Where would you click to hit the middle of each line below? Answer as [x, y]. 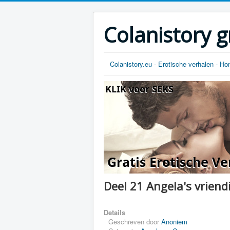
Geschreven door [135, 222]
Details [114, 212]
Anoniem [174, 222]
